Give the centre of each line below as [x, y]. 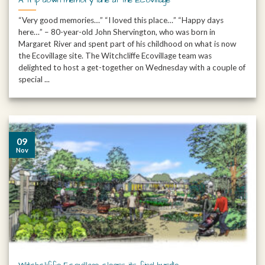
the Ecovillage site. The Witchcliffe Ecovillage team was [115, 56]
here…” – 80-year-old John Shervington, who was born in [117, 32]
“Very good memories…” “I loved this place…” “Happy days [121, 20]
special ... [34, 80]
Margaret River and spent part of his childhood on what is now [127, 44]
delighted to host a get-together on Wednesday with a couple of [132, 68]
